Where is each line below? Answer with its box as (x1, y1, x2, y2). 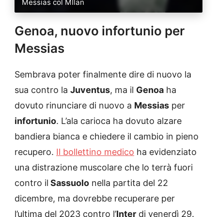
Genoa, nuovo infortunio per (15, 23, 185, 39)
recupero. (15, 147, 56, 157)
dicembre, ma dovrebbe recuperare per (15, 193, 175, 204)
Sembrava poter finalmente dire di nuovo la (15, 69, 191, 80)
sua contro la (15, 85, 70, 95)
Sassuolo (48, 178, 89, 188)
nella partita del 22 (89, 178, 168, 188)
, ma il (110, 85, 136, 95)
